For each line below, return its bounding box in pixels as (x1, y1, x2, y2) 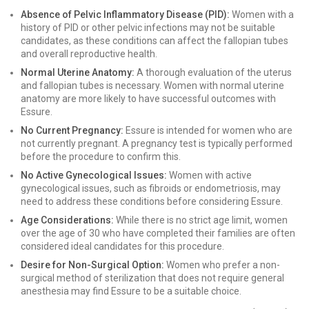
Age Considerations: (21, 215, 114, 226)
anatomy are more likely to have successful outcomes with (21, 93, 276, 104)
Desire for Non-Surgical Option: (21, 259, 164, 270)
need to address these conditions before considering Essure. (21, 196, 283, 207)
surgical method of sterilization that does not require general (21, 272, 284, 283)
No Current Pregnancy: (21, 125, 123, 136)
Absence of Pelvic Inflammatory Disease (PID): (21, 9, 230, 20)
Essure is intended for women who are (123, 125, 292, 136)
